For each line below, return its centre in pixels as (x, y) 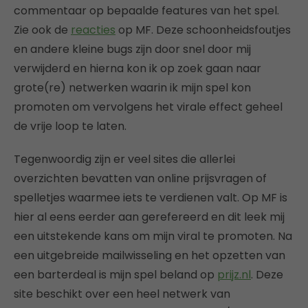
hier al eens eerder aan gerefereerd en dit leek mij (149, 217)
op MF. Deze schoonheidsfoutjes (203, 30)
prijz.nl (234, 274)
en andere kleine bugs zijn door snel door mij (132, 49)
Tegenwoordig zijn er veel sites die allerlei (124, 159)
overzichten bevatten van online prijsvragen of (140, 178)
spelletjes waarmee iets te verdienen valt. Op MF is (151, 197)
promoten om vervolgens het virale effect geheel (148, 107)
